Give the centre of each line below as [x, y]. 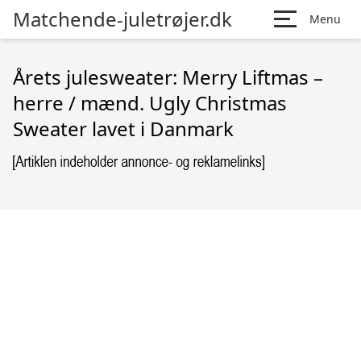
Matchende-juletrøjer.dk [122, 19]
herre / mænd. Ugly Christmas [150, 103]
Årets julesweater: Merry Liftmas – [168, 77]
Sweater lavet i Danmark [123, 129]
